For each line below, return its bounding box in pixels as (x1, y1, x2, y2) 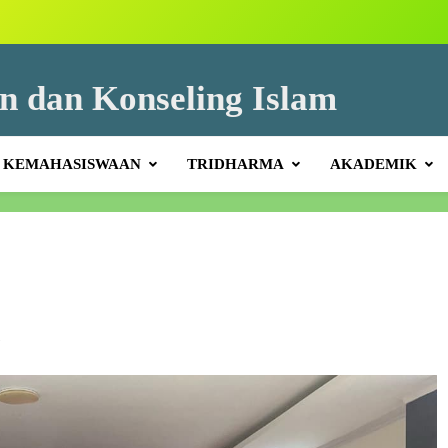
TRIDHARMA (186, 156, 284, 172)
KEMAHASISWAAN (2, 156, 141, 172)
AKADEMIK (329, 156, 417, 172)
